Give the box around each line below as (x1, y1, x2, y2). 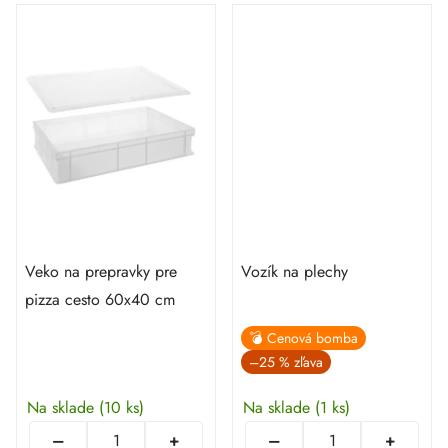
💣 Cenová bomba (249, 328, 358, 348)
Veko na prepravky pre (25, 260, 177, 283)
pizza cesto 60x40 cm (25, 288, 175, 311)
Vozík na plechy (241, 260, 348, 283)
